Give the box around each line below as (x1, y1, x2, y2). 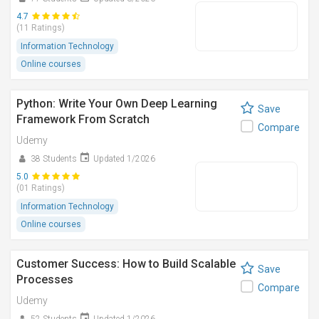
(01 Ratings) (16, 183, 65, 193)
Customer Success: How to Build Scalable (16, 257, 236, 271)
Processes (16, 273, 73, 286)
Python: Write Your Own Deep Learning (16, 97, 217, 110)
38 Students (31, 154, 77, 164)
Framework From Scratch (16, 113, 150, 126)
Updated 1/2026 (93, 154, 155, 164)
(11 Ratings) (16, 23, 65, 33)
